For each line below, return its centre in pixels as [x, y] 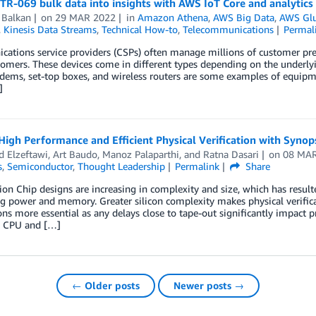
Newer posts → [209, 285]
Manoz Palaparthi [140, 154]
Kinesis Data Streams [50, 29]
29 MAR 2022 [86, 17]
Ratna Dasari [231, 154]
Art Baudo [75, 154]
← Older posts [106, 285]
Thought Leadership [121, 166]
